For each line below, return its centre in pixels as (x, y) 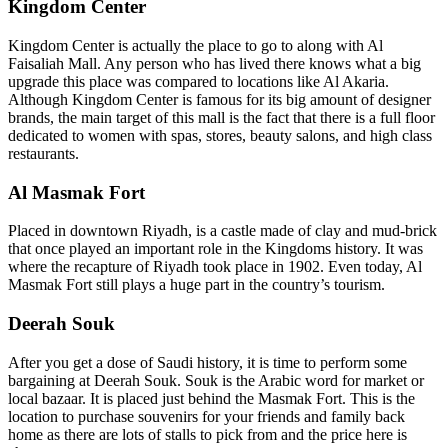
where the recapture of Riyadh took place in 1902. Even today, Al (215, 267)
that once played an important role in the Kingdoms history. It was (215, 249)
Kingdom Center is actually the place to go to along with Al (195, 45)
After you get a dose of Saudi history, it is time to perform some (207, 362)
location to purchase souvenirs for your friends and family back (206, 416)
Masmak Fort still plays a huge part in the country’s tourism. (196, 285)
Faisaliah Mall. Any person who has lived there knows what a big (214, 63)
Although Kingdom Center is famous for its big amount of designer (219, 99)
